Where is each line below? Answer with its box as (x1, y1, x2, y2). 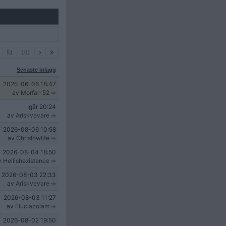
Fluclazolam (15, 202, 49, 210)
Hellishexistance (3, 157, 49, 164)
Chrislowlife (16, 134, 49, 142)
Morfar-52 (21, 89, 49, 96)
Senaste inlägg (17, 67, 56, 73)
